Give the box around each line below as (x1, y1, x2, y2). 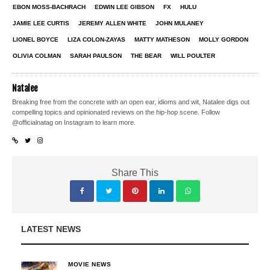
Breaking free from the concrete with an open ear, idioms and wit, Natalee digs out (12, 98, 250, 106)
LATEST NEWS (21, 224, 81, 234)
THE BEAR (131, 52, 162, 60)
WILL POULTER (171, 52, 215, 60)
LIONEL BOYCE (13, 36, 58, 43)
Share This (111, 168, 159, 178)
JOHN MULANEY (155, 20, 204, 27)
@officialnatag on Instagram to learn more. (12, 119, 136, 127)
